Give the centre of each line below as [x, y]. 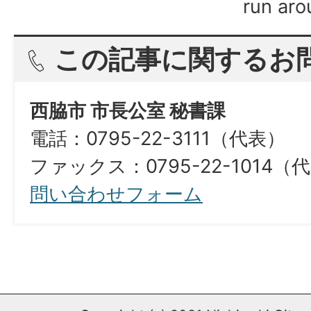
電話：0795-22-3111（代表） [158, 138]
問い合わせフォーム [116, 194]
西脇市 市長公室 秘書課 [128, 111]
